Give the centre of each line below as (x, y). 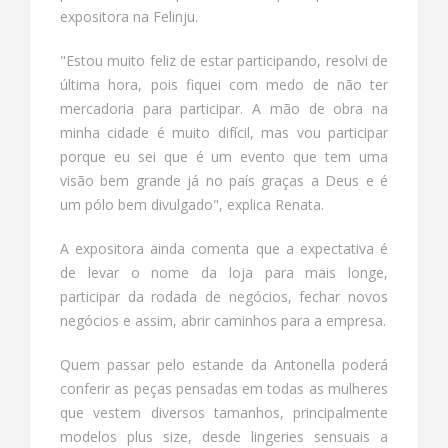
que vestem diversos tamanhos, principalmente (224, 412)
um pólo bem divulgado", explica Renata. (192, 204)
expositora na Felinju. (129, 16)
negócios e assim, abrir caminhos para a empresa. (223, 320)
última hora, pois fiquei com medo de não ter (224, 84)
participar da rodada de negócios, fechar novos (224, 296)
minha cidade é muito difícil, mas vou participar (224, 132)
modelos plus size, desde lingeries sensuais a (224, 436)
